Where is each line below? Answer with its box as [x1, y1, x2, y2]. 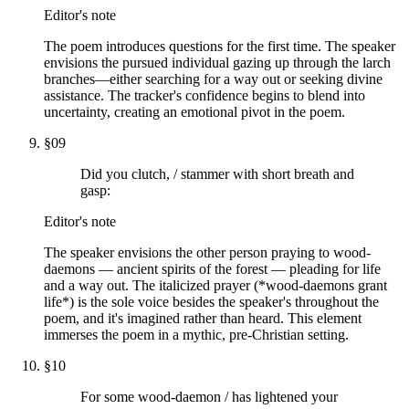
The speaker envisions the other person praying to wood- [44, 244, 371, 260]
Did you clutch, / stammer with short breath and [80, 165, 354, 182]
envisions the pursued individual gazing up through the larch [44, 54, 391, 70]
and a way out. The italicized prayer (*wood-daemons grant [44, 277, 387, 293]
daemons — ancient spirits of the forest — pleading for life [44, 260, 381, 277]
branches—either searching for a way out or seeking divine [44, 70, 383, 87]
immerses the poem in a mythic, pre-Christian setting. [44, 326, 349, 342]
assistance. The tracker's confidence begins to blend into [44, 87, 365, 103]
